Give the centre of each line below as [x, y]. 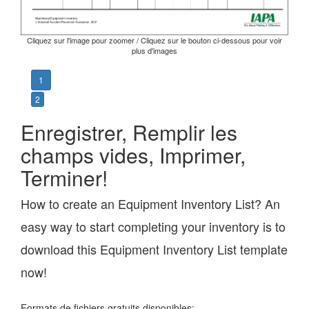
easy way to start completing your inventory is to [153, 226]
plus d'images [154, 51]
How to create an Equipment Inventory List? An [150, 203]
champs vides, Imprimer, [133, 154]
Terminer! [64, 177]
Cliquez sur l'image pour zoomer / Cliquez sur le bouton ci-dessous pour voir [154, 40]
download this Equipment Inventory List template [154, 249]
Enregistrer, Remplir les [129, 132]
